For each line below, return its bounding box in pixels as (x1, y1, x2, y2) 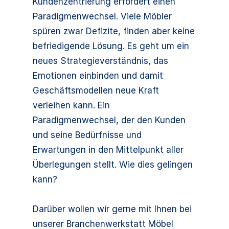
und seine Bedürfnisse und (33, 130, 142, 140)
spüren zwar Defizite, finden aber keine (33, 26, 195, 36)
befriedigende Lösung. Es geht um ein (33, 41, 189, 51)
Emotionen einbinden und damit (33, 71, 163, 81)
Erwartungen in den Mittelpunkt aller (33, 145, 184, 155)
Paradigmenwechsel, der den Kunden (33, 115, 186, 125)
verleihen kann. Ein (33, 100, 110, 110)
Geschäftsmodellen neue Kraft (33, 85, 159, 96)
